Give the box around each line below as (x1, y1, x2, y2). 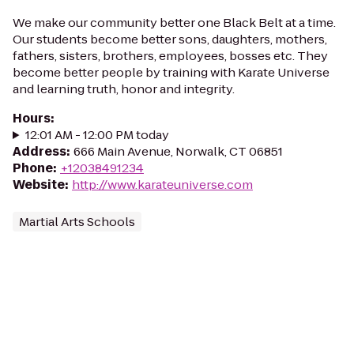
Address (13, 143, 66, 160)
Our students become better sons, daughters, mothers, (13, 31, 327, 47)
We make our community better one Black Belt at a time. (13, 14, 336, 31)
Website (13, 176, 65, 193)
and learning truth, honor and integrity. (13, 81, 235, 97)
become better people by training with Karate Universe (13, 64, 330, 81)
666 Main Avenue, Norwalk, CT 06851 (73, 143, 283, 160)
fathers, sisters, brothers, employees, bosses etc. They (13, 47, 328, 64)
